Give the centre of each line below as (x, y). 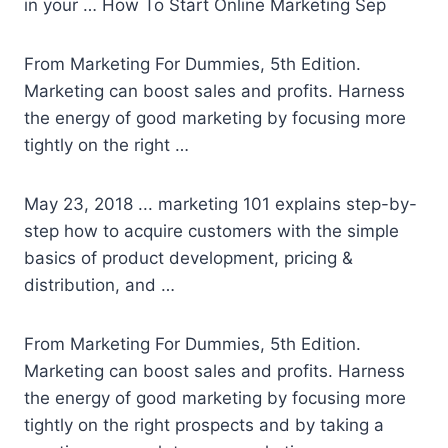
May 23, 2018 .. (86, 204)
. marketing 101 (209, 204)
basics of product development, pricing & (188, 258)
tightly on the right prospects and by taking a (204, 425)
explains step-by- (343, 204)
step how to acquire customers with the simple (211, 231)
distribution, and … (99, 285)
